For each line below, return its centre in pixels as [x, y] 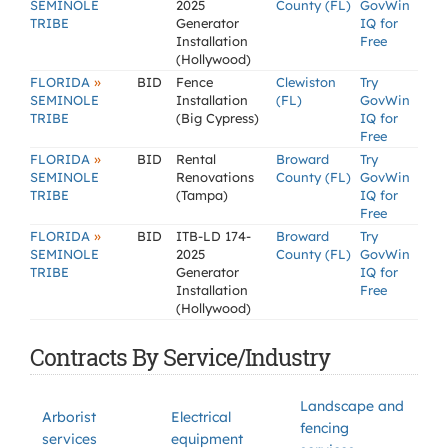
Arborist [69, 417]
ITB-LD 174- [213, 236]
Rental [196, 159]
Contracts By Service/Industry [180, 357]
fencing [324, 428]
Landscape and [352, 406]
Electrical [201, 417]
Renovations [215, 177]
